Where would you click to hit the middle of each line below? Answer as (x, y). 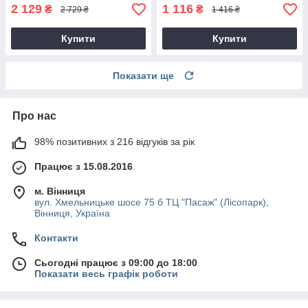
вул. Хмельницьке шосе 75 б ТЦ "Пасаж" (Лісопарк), (152, 202)
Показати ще (143, 76)
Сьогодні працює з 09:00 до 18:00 (116, 263)
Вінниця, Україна (72, 213)
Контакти (56, 238)
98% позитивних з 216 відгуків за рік (114, 142)
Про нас (34, 116)
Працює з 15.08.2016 (84, 167)
